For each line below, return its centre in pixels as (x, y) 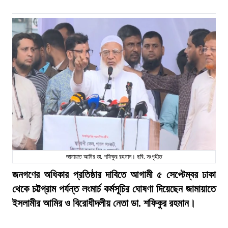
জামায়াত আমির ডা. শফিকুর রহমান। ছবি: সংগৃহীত (114, 157)
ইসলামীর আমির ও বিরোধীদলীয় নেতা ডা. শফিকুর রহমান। (104, 203)
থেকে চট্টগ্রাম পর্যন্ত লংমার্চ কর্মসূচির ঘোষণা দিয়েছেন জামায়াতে (114, 189)
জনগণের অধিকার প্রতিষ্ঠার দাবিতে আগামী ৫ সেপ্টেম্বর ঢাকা (114, 175)
